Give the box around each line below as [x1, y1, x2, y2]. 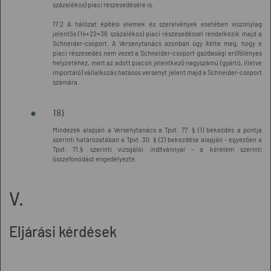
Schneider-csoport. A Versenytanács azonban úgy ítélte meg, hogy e [53, 39, 262, 47]
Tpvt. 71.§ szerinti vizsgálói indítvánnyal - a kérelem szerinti [53, 145, 262, 153]
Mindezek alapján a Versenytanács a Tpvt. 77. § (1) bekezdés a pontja [53, 126, 262, 134]
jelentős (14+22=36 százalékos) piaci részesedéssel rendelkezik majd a [53, 30, 262, 38]
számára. [53, 78, 79, 86]
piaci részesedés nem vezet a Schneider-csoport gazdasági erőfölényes [53, 49, 262, 57]
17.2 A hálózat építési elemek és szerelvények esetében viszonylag [53, 20, 262, 28]
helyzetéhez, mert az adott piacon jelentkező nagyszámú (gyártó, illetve [53, 59, 262, 67]
